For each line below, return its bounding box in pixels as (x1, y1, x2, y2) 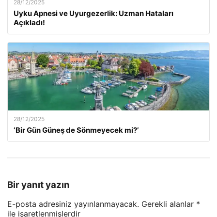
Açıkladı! (14, 18, 45, 27)
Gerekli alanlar (141, 199, 196, 209)
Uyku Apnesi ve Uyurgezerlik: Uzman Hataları (14, 9, 173, 18)
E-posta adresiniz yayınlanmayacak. (7, 199, 139, 209)
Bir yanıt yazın (7, 179, 70, 190)
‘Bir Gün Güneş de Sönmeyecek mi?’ (14, 125, 139, 135)
